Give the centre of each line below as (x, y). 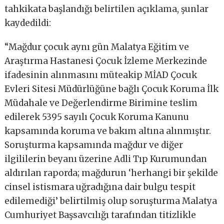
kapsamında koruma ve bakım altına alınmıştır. (108, 131)
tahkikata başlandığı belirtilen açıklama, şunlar (107, 9)
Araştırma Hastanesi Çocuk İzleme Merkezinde (106, 61)
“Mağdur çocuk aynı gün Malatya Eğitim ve (97, 47)
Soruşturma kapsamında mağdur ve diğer (94, 145)
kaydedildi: (28, 23)
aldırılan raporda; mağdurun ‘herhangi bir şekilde (111, 173)
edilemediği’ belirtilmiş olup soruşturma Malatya (111, 201)
